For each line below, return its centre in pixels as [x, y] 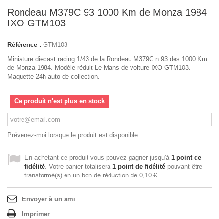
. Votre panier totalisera [79, 166]
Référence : [24, 45]
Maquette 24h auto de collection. [54, 77]
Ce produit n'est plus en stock [59, 101]
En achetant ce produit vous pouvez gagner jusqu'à [98, 158]
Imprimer [36, 214]
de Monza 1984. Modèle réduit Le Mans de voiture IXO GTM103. [99, 68]
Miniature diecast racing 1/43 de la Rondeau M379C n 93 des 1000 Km [107, 59]
